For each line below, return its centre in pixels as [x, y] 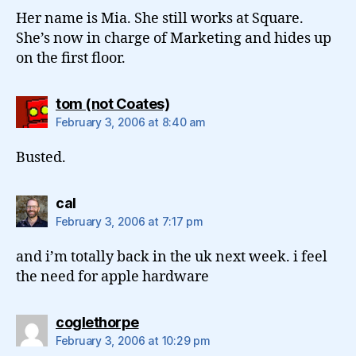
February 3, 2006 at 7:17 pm [130, 221]
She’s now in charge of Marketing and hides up [174, 38]
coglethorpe [97, 322]
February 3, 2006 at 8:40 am [131, 122]
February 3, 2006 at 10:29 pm [133, 340]
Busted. [41, 157]
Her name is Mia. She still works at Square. [160, 18]
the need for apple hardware [112, 277]
